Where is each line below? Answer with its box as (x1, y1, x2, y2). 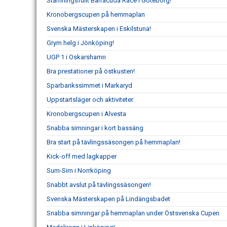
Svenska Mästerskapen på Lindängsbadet (47, 195, 170, 203)
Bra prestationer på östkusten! (47, 67, 135, 75)
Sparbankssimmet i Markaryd (47, 81, 132, 89)
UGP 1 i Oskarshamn (47, 53, 106, 61)
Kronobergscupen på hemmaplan (47, 10, 145, 18)
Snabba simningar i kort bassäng (47, 124, 143, 132)
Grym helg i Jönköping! (47, 39, 114, 47)
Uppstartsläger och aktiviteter (47, 95, 133, 103)
